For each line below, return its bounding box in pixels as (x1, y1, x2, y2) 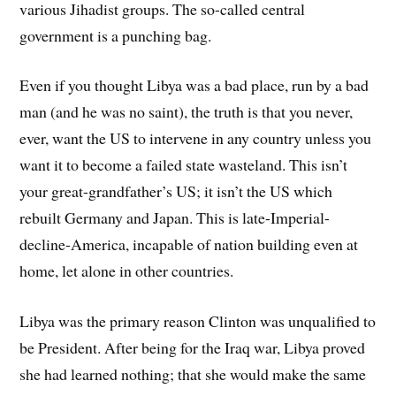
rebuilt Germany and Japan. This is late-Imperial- (19, 207, 331, 229)
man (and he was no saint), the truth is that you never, (19, 101, 354, 123)
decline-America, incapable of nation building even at (19, 233, 359, 255)
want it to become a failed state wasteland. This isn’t (19, 154, 348, 176)
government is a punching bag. (19, 24, 212, 46)
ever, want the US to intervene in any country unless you (19, 127, 372, 149)
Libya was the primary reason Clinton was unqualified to (19, 310, 377, 332)
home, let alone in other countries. (19, 260, 234, 282)
